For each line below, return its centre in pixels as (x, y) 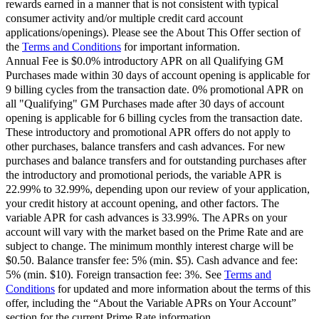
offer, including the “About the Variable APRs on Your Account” (151, 303)
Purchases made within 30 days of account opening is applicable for (158, 75)
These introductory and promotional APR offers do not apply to (148, 132)
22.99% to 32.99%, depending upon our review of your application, (158, 189)
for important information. (181, 47)
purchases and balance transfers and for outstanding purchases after (156, 161)
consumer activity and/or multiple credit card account (124, 19)
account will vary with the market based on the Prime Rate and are (155, 232)
